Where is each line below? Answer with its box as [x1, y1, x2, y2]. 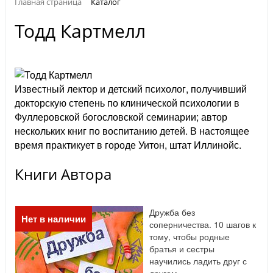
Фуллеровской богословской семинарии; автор [15, 110, 227, 124]
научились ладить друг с [149, 255, 247, 268]
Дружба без [149, 206, 195, 219]
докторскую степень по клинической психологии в [15, 96, 239, 110]
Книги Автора [15, 164, 112, 185]
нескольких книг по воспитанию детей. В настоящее [15, 124, 249, 138]
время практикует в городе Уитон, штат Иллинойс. [15, 138, 241, 152]
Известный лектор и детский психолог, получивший [15, 82, 247, 96]
